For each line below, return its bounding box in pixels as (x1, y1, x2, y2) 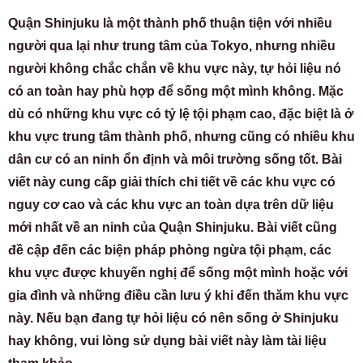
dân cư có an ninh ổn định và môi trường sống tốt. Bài (8, 152, 342, 166)
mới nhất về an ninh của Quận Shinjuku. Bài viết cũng (8, 220, 337, 234)
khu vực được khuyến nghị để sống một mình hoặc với (8, 265, 348, 280)
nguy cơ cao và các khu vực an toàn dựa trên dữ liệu (8, 197, 334, 211)
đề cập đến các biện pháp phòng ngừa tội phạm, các (8, 242, 331, 257)
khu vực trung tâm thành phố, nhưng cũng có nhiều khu (8, 129, 355, 143)
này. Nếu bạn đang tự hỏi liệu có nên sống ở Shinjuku (8, 310, 339, 325)
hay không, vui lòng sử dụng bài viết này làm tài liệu (8, 333, 327, 348)
